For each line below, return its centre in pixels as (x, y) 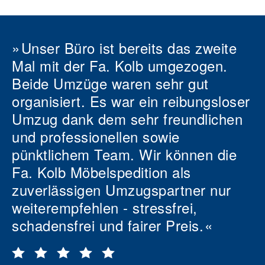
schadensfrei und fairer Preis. (108, 225)
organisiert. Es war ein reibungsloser (131, 101)
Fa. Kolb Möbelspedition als (101, 172)
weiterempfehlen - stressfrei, (105, 207)
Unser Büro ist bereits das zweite (129, 48)
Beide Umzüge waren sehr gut (110, 83)
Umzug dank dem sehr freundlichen (127, 119)
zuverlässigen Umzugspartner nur (122, 190)
